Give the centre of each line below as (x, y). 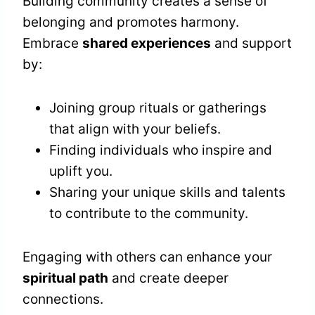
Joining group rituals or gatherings (158, 108)
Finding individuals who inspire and (161, 150)
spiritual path (65, 278)
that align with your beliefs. (135, 129)
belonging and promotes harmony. (131, 22)
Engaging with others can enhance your (147, 257)
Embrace (52, 44)
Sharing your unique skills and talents (167, 193)
